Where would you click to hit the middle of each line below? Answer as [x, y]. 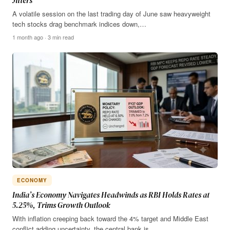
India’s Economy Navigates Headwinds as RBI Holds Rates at [111, 195]
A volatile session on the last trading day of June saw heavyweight [111, 13]
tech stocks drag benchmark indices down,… [79, 24]
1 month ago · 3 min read [43, 37]
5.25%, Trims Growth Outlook [61, 205]
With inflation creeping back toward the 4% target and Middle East [110, 218]
